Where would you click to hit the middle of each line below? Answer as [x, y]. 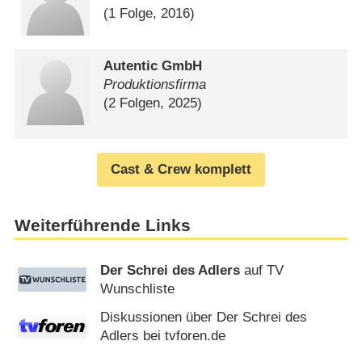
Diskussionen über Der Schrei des [204, 318]
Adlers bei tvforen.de [163, 336]
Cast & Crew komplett [181, 170]
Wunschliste [138, 288]
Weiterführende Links [102, 226]
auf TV [262, 270]
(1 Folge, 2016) [149, 14]
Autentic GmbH [153, 65]
